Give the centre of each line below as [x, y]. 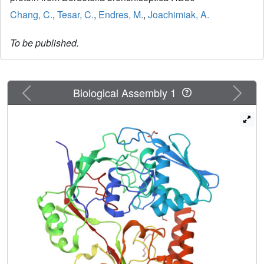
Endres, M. [121, 15]
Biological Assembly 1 [127, 92]
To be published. [44, 43]
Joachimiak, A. [179, 15]
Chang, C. [31, 15]
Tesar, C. [75, 15]
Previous [44, 90]
